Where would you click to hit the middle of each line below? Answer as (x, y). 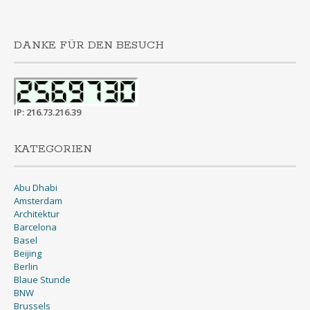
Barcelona (35, 227)
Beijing (28, 253)
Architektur (37, 213)
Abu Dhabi (36, 187)
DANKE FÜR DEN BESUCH (89, 46)
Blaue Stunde (42, 279)
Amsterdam (38, 200)
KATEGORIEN (53, 149)
